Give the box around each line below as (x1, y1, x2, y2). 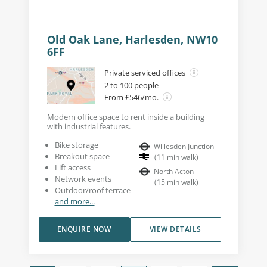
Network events (54, 173, 111, 185)
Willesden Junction (154, 141, 214, 152)
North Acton (154, 166, 194, 177)
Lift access (54, 162, 91, 173)
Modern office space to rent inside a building (46, 111, 204, 123)
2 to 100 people (104, 80, 159, 91)
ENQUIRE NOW (57, 224, 111, 235)
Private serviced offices (104, 67, 187, 79)
